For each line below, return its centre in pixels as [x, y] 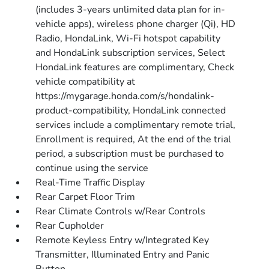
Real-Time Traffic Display [90, 183]
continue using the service [92, 168]
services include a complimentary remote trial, [136, 125]
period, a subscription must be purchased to [130, 154]
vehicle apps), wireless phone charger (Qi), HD [136, 24]
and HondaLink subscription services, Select [131, 53]
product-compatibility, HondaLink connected [131, 110]
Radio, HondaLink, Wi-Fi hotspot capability [128, 38]
